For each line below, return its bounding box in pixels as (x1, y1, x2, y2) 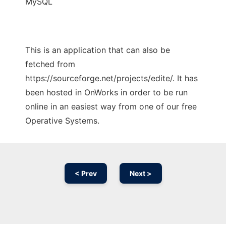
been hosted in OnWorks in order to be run (25, 87, 188, 98)
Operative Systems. (25, 116, 99, 126)
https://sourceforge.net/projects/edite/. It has (25, 73, 198, 84)
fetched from (25, 59, 75, 70)
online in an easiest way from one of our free (25, 101, 197, 112)
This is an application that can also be (25, 45, 170, 55)
